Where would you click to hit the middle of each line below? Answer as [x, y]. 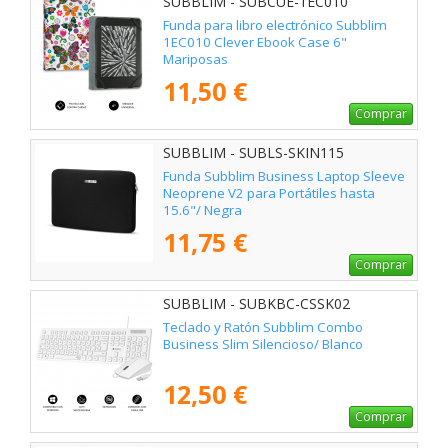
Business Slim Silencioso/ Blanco [263, 343]
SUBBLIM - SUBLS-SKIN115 [253, 153]
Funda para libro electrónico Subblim [275, 24]
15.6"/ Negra [202, 209]
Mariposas [195, 58]
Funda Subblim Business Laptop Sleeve [284, 175]
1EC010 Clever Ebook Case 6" [255, 41]
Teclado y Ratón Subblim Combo [263, 326]
